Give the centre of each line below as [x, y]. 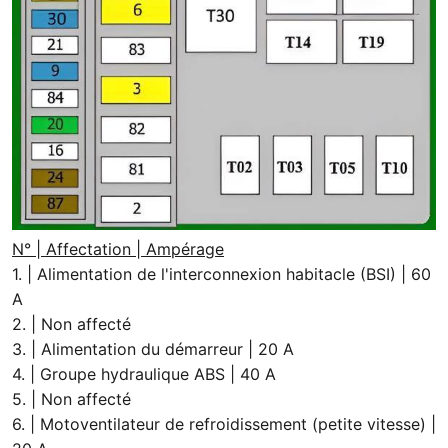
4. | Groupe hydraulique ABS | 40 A [144, 374]
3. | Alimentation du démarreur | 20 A [153, 349]
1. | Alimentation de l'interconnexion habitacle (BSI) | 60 [221, 274]
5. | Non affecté [71, 399]
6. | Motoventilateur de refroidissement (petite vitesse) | [224, 424]
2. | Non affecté [71, 324]
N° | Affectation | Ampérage [118, 249]
